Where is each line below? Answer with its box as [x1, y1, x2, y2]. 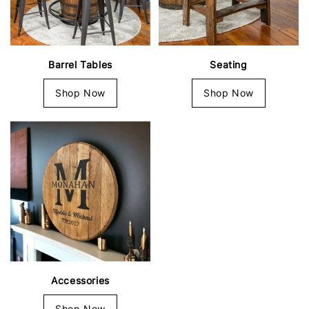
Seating [210, 59, 248, 71]
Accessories [51, 275, 110, 287]
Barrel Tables [48, 59, 112, 71]
